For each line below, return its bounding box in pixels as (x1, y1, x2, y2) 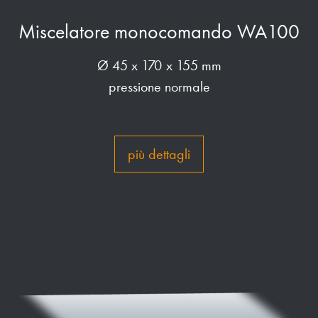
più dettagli (128, 146, 190, 163)
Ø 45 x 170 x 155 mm (97, 57, 221, 74)
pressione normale (108, 78, 210, 95)
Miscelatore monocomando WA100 (18, 21, 300, 43)
